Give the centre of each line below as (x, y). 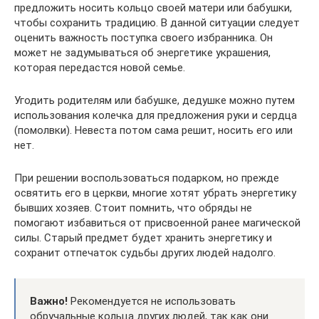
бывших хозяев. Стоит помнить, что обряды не (133, 208)
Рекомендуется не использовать (152, 301)
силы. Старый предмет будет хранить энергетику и (143, 237)
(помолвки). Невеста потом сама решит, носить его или (153, 130)
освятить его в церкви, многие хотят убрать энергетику (155, 193)
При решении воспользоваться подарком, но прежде (147, 178)
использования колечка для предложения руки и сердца (156, 115)
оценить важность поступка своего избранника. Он (143, 37)
